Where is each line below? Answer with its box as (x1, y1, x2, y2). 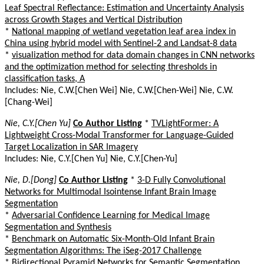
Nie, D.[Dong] (5, 175, 57, 185)
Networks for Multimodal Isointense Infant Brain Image (5, 187, 216, 197)
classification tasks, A (5, 74, 85, 84)
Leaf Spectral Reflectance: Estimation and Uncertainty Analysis (5, 3, 244, 13)
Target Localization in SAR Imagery (5, 142, 138, 152)
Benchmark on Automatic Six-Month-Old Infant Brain (12, 234, 214, 244)
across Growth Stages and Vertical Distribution (5, 15, 182, 25)
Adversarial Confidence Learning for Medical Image (12, 210, 210, 220)
